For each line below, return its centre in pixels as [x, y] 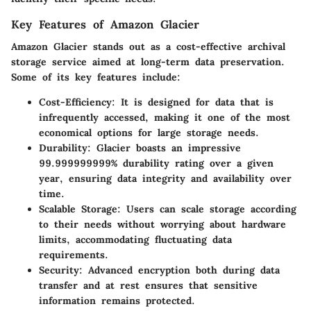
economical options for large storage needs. [149, 133]
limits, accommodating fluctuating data [135, 240]
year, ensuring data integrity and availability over [165, 179]
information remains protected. [117, 301]
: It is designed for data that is [193, 102]
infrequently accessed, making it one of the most [165, 118]
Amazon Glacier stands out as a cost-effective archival [148, 47]
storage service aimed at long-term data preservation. [148, 62]
